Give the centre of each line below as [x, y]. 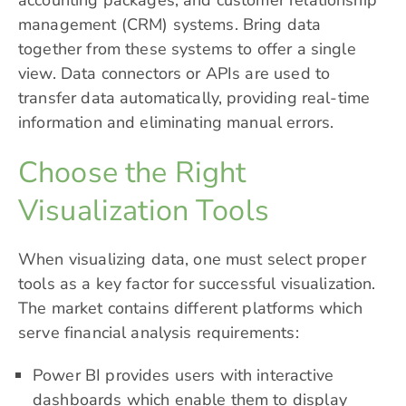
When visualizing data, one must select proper [192, 260]
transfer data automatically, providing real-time [194, 98]
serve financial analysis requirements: [159, 333]
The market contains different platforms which [190, 309]
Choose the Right [132, 173]
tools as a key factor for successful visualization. [197, 284]
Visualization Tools [144, 211]
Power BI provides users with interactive [183, 376]
